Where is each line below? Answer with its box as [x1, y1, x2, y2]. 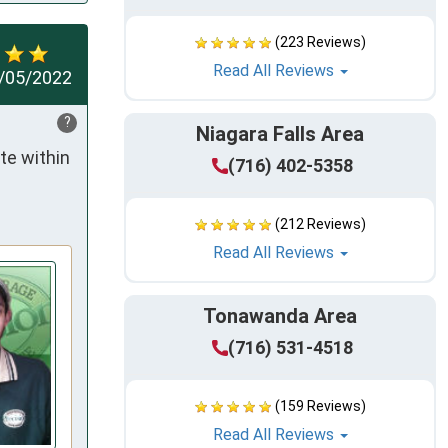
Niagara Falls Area [196, 122, 364, 147]
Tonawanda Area [203, 304, 357, 329]
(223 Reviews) [274, 34, 366, 51]
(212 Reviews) [274, 216, 366, 233]
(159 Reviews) [274, 398, 366, 415]
